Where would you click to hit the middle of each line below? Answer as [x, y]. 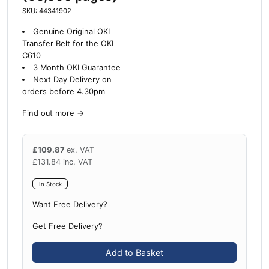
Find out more [48, 113]
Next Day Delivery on [72, 79]
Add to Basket [134, 253]
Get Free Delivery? [68, 226]
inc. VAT [78, 162]
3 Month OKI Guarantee [77, 67]
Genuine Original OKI [71, 31]
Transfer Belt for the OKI [68, 43]
